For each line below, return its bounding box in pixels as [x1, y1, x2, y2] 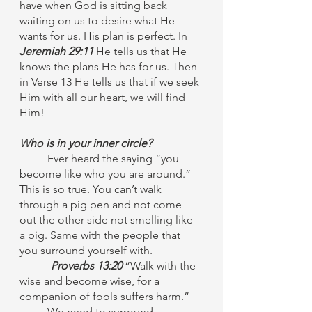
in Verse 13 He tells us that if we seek [19, 75, 202, 88]
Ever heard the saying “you [47, 152, 182, 165]
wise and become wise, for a [19, 274, 162, 288]
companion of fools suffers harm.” [19, 290, 189, 303]
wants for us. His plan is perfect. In [19, 29, 190, 42]
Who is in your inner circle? [19, 136, 152, 150]
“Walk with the [122, 259, 198, 272]
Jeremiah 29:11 [19, 45, 93, 58]
